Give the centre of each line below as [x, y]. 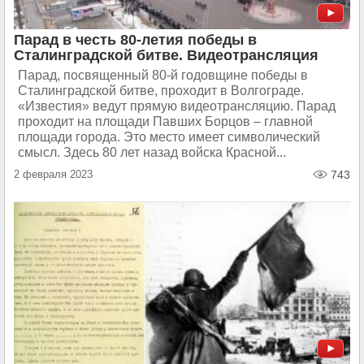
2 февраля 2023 [53, 174]
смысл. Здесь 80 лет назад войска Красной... [152, 152]
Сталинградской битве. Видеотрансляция [166, 55]
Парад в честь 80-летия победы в [135, 40]
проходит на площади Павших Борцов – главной [165, 121]
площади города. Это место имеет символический [169, 137]
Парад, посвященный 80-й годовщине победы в [163, 75]
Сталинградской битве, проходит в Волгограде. [161, 91]
